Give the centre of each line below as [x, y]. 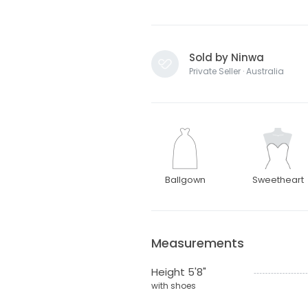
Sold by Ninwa [226, 57]
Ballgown [185, 179]
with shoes [173, 285]
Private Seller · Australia [236, 71]
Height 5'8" [178, 272]
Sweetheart [278, 179]
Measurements [197, 243]
